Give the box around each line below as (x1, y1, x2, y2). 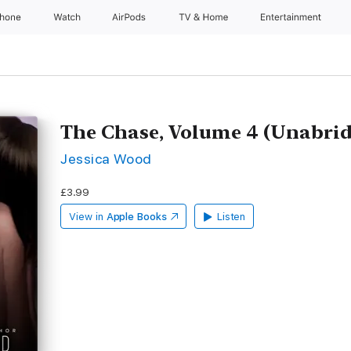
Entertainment (261, 12, 324, 23)
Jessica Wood (60, 150, 152, 167)
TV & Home (178, 12, 231, 23)
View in (69, 211, 103, 223)
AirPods (112, 12, 149, 23)
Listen (216, 211, 246, 223)
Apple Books (106, 211, 167, 223)
